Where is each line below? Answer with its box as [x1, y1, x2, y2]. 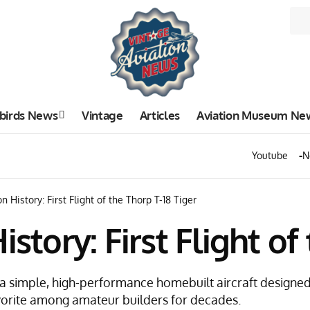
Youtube [252, 149, 288, 161]
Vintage [82, 107, 123, 122]
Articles [139, 107, 180, 122]
